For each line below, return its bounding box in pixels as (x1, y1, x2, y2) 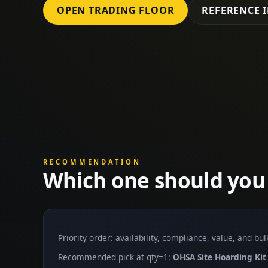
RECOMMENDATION (43, 157, 141, 166)
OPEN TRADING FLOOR (57, 3, 175, 17)
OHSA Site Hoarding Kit (173, 251, 266, 263)
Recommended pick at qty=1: (58, 251, 173, 263)
